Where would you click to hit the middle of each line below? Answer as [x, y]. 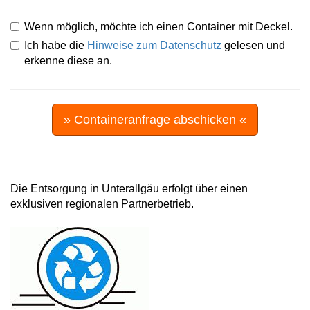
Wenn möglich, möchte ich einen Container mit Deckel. [158, 26]
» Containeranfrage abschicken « [155, 119]
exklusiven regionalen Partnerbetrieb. [102, 203]
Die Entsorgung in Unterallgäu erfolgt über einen [129, 188]
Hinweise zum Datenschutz [154, 45]
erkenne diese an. [68, 60]
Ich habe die [56, 45]
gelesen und [253, 45]
